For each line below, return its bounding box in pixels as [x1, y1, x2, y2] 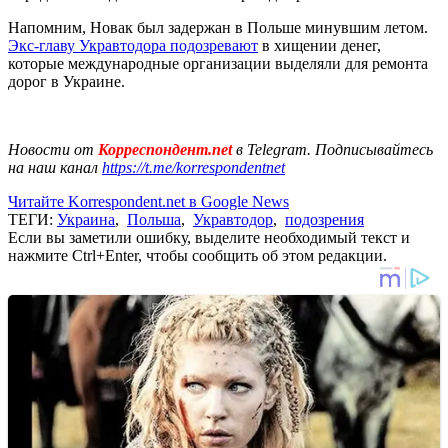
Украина [57, 210, 115, 228]
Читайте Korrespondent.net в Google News [8, 192, 289, 210]
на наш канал [8, 158, 102, 176]
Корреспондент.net [94, 140, 236, 158]
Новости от [8, 140, 94, 158]
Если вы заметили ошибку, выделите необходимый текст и [8, 228, 410, 246]
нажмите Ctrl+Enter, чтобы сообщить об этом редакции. [8, 246, 387, 264]
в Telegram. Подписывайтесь [236, 140, 433, 158]
